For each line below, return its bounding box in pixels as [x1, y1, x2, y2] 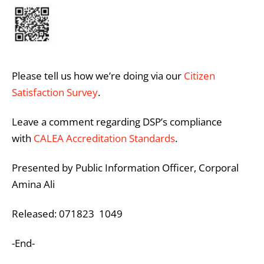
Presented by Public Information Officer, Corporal [12, 160, 239, 174]
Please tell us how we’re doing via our [12, 68, 184, 82]
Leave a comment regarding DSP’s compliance [12, 114, 222, 128]
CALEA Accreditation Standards [34, 131, 175, 145]
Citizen [184, 68, 215, 82]
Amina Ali [12, 177, 55, 191]
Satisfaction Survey [12, 85, 98, 99]
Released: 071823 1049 [12, 206, 123, 220]
